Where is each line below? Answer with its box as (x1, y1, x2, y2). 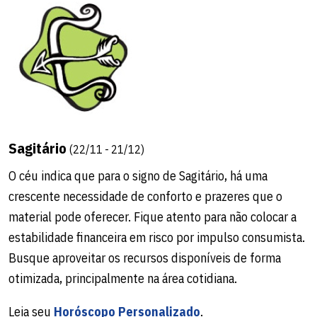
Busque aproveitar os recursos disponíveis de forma (8, 250, 281, 267)
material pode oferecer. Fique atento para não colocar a (8, 209, 296, 226)
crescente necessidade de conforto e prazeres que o (8, 188, 282, 205)
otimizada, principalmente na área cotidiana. (8, 270, 237, 287)
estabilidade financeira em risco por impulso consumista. (8, 229, 305, 246)
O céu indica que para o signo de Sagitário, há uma (8, 168, 267, 185)
